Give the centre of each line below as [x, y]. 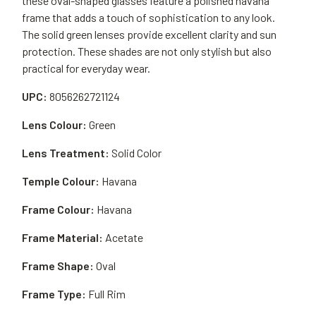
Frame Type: [54, 294]
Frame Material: [62, 237]
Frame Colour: [58, 209]
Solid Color [136, 153]
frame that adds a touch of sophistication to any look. [148, 17]
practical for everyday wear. [86, 68]
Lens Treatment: [66, 153]
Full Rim [107, 294]
